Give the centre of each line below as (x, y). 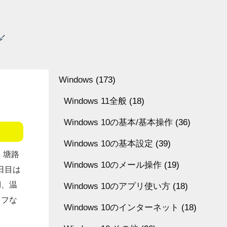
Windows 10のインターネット (121, 207)
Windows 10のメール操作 (113, 165)
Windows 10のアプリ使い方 (117, 186)
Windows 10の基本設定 (108, 144)
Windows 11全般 (95, 101)
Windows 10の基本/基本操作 (118, 122)
